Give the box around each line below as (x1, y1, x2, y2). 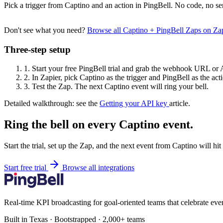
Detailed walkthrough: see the (4, 99, 100, 108)
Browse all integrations (62, 163, 134, 172)
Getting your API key (100, 99, 169, 108)
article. (169, 99, 190, 108)
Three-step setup (4, 44, 71, 55)
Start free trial (4, 163, 48, 172)
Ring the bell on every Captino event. (4, 118, 193, 131)
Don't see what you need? (4, 25, 87, 34)
